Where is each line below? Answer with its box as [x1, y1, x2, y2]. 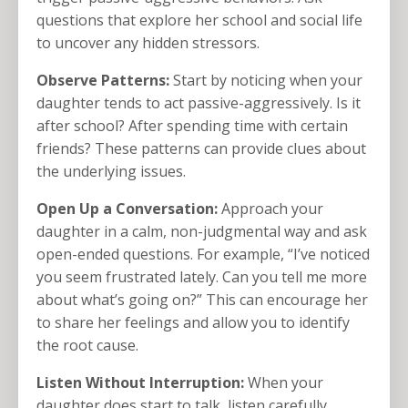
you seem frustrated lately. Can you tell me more [36, 267, 367, 288]
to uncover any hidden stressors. [36, 33, 260, 54]
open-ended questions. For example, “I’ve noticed [36, 244, 370, 265]
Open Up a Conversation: [36, 199, 218, 219]
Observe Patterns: [36, 70, 169, 91]
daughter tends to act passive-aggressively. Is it [36, 93, 361, 114]
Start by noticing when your [169, 70, 362, 91]
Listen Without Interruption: [36, 372, 244, 393]
